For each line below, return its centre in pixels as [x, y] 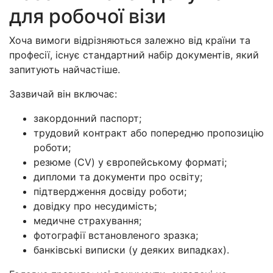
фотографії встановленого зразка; [116, 235]
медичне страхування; [87, 220]
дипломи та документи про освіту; [118, 176]
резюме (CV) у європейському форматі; [130, 162]
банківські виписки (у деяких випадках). [131, 250]
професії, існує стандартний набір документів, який [134, 55]
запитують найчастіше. [65, 69]
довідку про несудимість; [95, 206]
